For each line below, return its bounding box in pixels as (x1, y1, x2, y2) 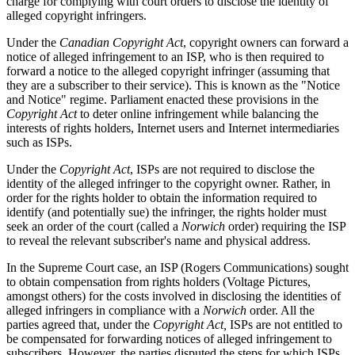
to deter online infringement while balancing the (77, 106, 319, 120)
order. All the (246, 303, 315, 317)
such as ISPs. (6, 135, 72, 149)
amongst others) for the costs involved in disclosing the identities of (6, 288, 341, 303)
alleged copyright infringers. (6, 8, 147, 22)
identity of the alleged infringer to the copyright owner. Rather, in (6, 176, 330, 190)
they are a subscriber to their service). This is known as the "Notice (6, 78, 340, 92)
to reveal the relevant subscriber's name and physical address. (6, 233, 311, 247)
